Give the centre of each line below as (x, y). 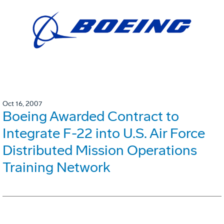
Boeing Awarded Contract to (91, 116)
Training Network (56, 167)
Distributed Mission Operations (100, 150)
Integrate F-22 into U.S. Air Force (104, 133)
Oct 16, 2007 (22, 104)
